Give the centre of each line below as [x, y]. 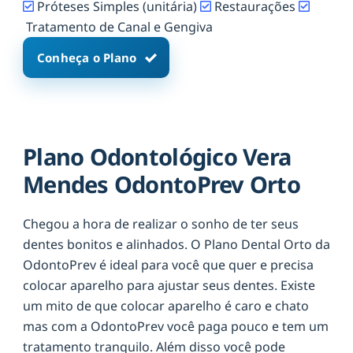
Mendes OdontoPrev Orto [162, 184]
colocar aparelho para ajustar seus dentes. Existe [169, 285]
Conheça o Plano [87, 58]
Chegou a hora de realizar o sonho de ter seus [161, 223]
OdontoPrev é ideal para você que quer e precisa [168, 264]
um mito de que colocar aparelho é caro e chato [166, 305]
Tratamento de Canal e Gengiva [119, 27]
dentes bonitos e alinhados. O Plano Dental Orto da [176, 244]
